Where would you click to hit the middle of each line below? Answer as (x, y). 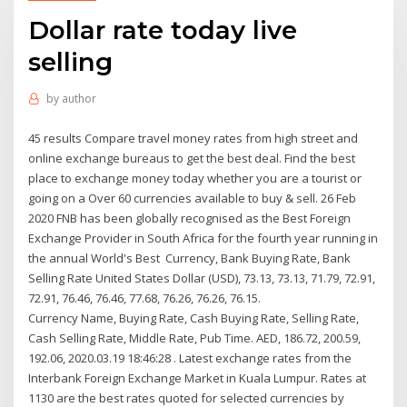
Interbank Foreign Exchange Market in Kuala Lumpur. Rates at (198, 377)
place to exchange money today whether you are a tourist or (195, 178)
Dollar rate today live (163, 30)
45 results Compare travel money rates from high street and (194, 138)
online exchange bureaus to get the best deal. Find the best (192, 158)
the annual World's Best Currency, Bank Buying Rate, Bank (190, 258)
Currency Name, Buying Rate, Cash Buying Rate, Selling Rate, (194, 318)
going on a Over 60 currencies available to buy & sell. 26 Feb (193, 198)
